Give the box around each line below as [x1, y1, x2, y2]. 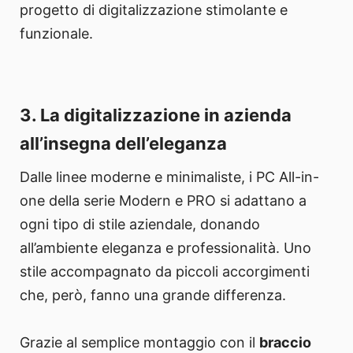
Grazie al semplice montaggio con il [20, 334, 259, 351]
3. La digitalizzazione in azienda [20, 105, 292, 126]
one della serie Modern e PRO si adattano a [20, 192, 307, 210]
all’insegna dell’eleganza [20, 133, 227, 154]
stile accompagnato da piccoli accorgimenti [20, 263, 310, 281]
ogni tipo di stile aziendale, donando [20, 216, 260, 233]
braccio [259, 334, 311, 351]
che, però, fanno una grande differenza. [20, 287, 286, 304]
